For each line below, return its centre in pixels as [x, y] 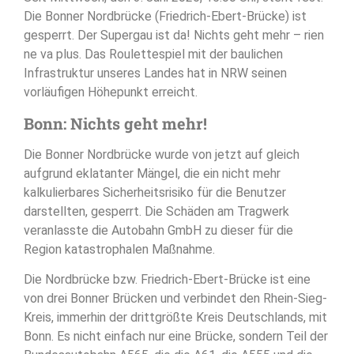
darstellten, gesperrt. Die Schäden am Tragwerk [156, 211]
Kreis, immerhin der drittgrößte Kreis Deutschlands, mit [175, 317]
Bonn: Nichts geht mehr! [115, 123]
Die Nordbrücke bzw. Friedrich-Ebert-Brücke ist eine [167, 279]
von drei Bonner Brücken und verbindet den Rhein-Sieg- [175, 298]
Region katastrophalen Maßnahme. [119, 249]
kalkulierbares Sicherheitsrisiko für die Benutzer [155, 192]
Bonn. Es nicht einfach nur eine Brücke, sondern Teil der [176, 336]
